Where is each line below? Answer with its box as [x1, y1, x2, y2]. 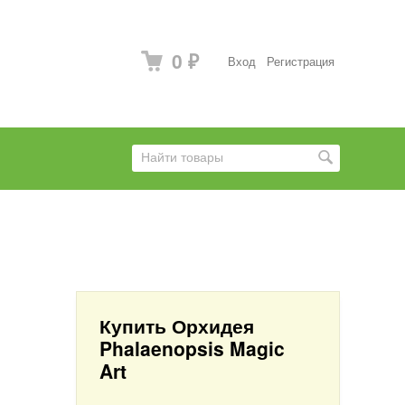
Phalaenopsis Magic [99, 334, 285, 362]
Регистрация [267, 53, 334, 70]
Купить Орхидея [99, 312, 254, 339]
